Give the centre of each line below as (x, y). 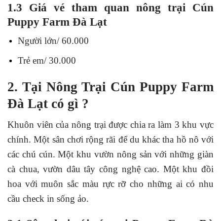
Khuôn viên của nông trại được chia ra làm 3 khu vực (110, 124)
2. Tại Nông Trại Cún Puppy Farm (110, 87)
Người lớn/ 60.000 (53, 41)
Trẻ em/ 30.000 (47, 60)
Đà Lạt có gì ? (48, 103)
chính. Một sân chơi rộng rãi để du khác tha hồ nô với (110, 139)
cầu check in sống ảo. (48, 198)
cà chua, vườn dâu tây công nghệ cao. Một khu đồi (110, 169)
